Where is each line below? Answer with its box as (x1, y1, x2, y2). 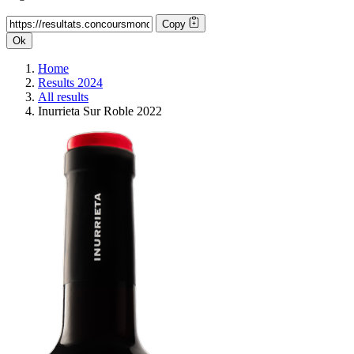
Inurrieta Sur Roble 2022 (38, 104, 162, 118)
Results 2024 (38, 75, 103, 89)
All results (38, 89, 88, 104)
